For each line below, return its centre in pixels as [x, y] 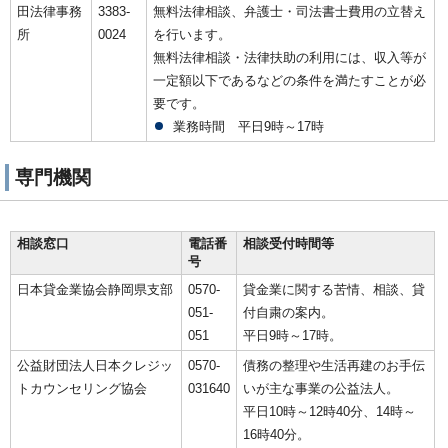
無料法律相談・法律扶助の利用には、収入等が [289, 58]
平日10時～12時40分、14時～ [329, 412]
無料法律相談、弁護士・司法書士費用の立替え [289, 12]
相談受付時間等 [288, 244]
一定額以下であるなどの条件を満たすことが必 [289, 81]
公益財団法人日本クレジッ [95, 366]
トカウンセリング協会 [82, 389]
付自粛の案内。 [288, 313]
